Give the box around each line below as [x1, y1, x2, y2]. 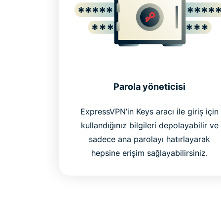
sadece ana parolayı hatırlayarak [89, 134, 211, 145]
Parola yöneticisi [113, 81, 186, 92]
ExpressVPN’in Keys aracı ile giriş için [80, 107, 219, 117]
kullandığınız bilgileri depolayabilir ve [80, 120, 219, 131]
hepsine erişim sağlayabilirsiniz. [91, 148, 208, 158]
